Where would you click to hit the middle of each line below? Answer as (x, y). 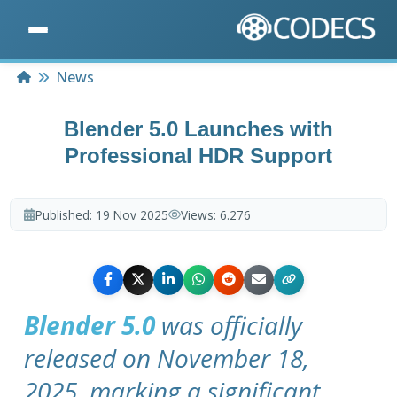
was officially (229, 325)
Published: (65, 214)
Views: (200, 214)
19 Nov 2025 (132, 214)
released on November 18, (167, 358)
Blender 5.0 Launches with (198, 129)
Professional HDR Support (198, 156)
